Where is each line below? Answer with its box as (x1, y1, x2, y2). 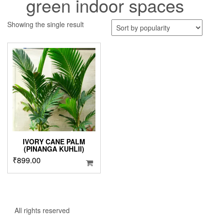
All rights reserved (15, 205, 70, 215)
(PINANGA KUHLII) (24, 143, 85, 154)
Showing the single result (7, 19, 84, 30)
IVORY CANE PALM (23, 136, 86, 146)
